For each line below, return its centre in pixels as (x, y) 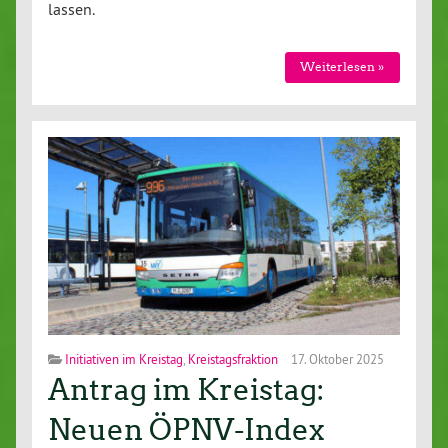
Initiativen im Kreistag (124, 359)
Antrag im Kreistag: (186, 390)
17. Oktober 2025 (336, 359)
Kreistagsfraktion (233, 359)
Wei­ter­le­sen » (342, 67)
